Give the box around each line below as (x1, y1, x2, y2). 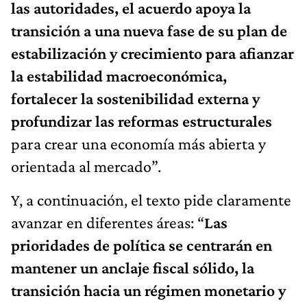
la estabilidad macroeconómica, (11, 66, 227, 85)
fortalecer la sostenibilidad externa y (11, 88, 260, 108)
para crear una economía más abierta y (11, 134, 266, 153)
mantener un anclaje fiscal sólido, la (11, 258, 254, 277)
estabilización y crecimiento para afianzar (11, 43, 294, 62)
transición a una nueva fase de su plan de (11, 21, 287, 40)
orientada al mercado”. (11, 156, 161, 175)
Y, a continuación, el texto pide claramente (11, 190, 291, 209)
